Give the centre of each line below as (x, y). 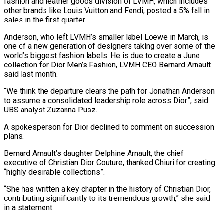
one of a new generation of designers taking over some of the (109, 46)
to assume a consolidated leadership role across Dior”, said (106, 100)
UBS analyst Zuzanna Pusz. (51, 109)
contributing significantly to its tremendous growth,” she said (107, 198)
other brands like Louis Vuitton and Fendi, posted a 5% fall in (107, 10)
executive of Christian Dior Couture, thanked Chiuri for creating (109, 162)
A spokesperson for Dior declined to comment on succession (109, 127)
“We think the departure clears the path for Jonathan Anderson (109, 91)
